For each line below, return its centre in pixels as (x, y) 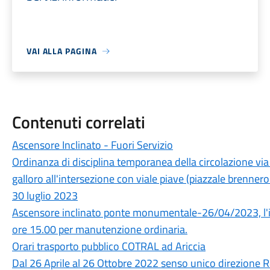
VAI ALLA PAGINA (61, 51)
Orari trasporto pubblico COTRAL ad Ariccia (108, 246)
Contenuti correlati (78, 122)
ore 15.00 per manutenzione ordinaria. (99, 229)
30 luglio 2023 (45, 196)
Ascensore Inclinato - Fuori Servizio (92, 145)
